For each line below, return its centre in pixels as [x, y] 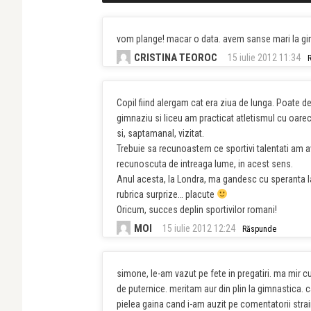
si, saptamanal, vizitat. [160, 133]
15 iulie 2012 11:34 [264, 58]
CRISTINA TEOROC [176, 58]
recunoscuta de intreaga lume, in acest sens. [205, 164]
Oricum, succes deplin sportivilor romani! [197, 210]
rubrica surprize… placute [167, 194]
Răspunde [259, 229]
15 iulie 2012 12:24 [199, 228]
